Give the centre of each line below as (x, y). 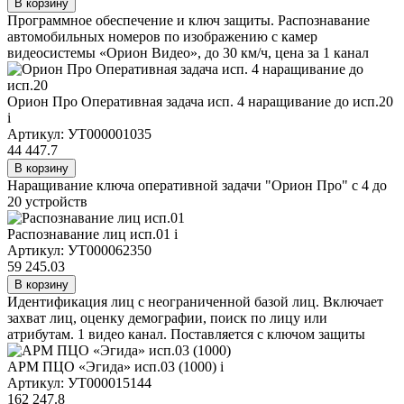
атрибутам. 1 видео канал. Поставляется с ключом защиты (186, 335)
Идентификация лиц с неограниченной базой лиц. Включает (195, 302)
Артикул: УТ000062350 (79, 251)
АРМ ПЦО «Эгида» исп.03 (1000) (114, 367)
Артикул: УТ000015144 (79, 383)
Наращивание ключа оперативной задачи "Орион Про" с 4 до (197, 186)
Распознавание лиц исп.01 (91, 234)
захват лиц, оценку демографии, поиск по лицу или (167, 318)
